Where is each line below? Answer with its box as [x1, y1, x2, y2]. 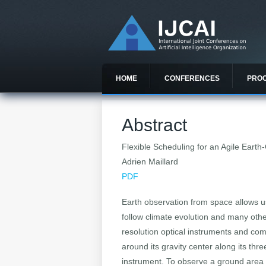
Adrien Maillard [122, 157, 179, 167]
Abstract [122, 115, 188, 135]
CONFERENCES [164, 74, 220, 83]
